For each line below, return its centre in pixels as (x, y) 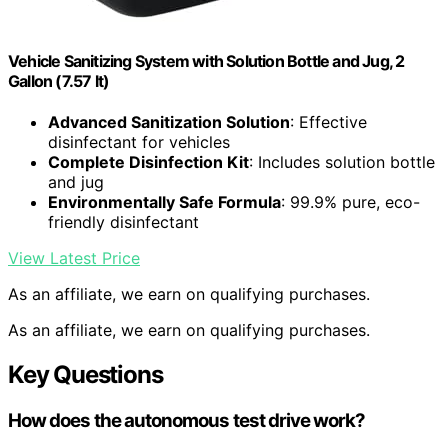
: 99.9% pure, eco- (350, 202)
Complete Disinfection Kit (148, 162)
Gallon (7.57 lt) (59, 80)
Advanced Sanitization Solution (169, 122)
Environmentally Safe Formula (164, 202)
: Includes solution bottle (342, 162)
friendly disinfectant (123, 222)
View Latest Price (74, 258)
